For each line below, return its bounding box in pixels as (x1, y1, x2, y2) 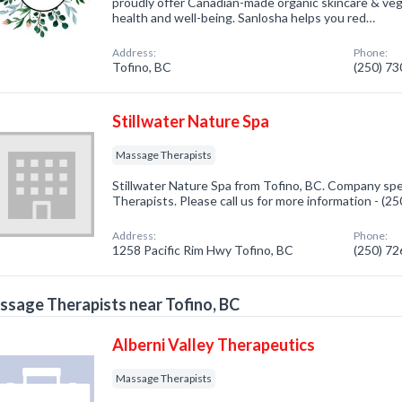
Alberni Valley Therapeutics (112, 335, 316, 354)
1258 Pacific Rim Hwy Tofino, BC (112, 242, 294, 258)
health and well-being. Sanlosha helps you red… (112, 10, 376, 25)
